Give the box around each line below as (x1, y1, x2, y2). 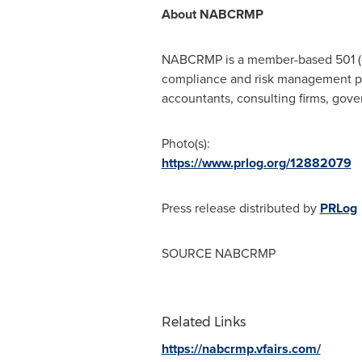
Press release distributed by (161, 199, 320, 217)
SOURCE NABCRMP (161, 244, 276, 263)
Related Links (161, 314, 246, 330)
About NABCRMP (161, 5, 263, 23)
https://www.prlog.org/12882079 (161, 154, 351, 172)
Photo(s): (161, 134, 210, 153)
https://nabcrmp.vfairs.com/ (161, 339, 321, 358)
